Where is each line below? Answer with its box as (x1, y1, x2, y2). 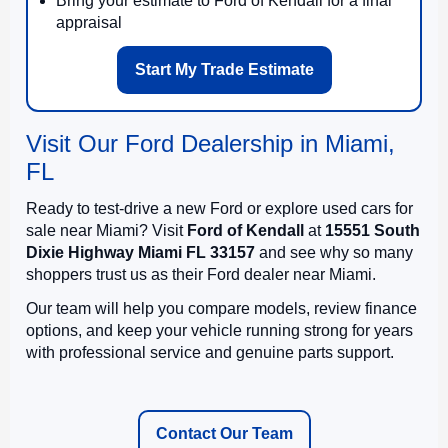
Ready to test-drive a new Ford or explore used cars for (26, 199, 413, 217)
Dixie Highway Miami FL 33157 (26, 243, 255, 261)
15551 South (325, 221, 420, 239)
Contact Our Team (155, 424, 293, 442)
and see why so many (255, 243, 413, 261)
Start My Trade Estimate (134, 60, 314, 78)
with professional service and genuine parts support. (26, 343, 394, 361)
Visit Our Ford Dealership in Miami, (26, 129, 395, 157)
